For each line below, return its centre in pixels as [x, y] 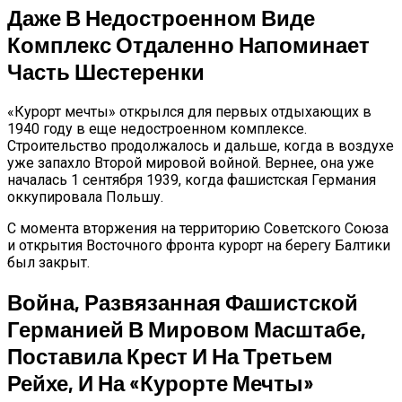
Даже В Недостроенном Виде [161, 17]
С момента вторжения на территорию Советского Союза [198, 228]
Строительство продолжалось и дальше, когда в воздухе [201, 145]
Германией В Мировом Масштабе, [187, 328]
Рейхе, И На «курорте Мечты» [161, 382]
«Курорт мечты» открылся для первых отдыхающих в [189, 111]
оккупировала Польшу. [85, 197]
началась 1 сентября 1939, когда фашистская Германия [192, 179]
